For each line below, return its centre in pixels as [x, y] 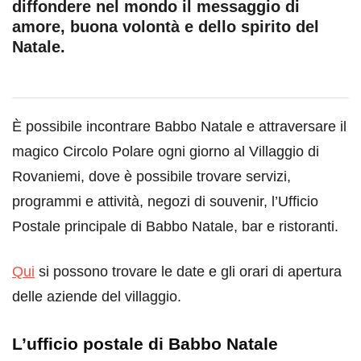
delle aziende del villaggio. [97, 296]
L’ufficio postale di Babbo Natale [145, 343]
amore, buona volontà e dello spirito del [166, 26]
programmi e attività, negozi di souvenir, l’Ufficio [165, 201]
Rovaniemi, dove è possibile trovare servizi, [151, 176]
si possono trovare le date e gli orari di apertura [188, 271]
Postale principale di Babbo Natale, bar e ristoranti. [175, 226]
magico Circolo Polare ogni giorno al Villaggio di [166, 151]
